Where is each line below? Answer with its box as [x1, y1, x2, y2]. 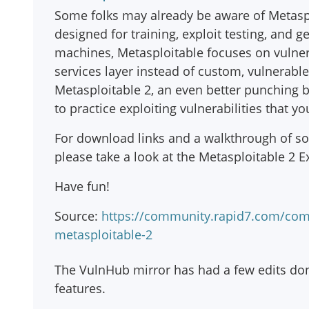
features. [54, 280, 106, 297]
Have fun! [54, 178, 110, 195]
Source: [54, 208, 101, 224]
